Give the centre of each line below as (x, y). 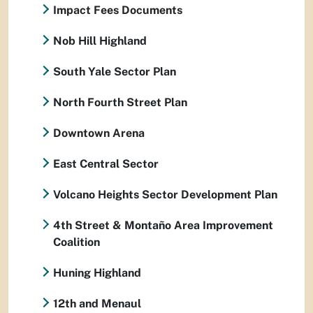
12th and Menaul (97, 304)
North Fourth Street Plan (120, 102)
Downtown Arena (99, 133)
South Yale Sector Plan (115, 72)
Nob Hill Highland (100, 41)
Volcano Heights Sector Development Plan (165, 195)
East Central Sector (106, 164)
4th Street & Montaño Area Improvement (163, 225)
